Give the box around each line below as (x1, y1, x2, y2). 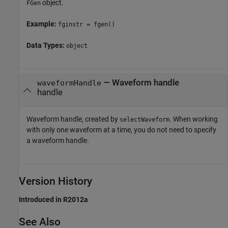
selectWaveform (120, 116, 169, 124)
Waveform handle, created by (26, 115, 120, 124)
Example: (26, 20, 58, 28)
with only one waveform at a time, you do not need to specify (26, 126, 216, 134)
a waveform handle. (26, 136, 89, 145)
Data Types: (26, 41, 66, 49)
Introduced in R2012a (19, 195, 88, 204)
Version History (19, 175, 92, 188)
